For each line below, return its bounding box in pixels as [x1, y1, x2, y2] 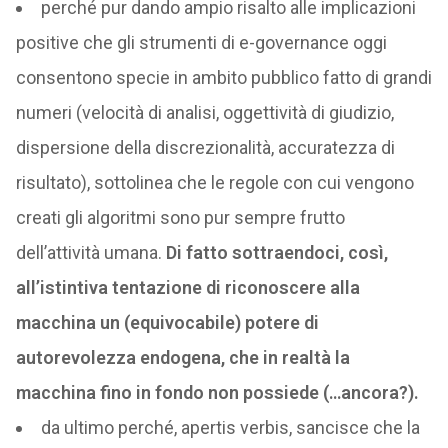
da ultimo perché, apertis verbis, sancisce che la [40, 417, 420, 438]
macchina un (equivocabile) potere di [15, 312, 319, 333]
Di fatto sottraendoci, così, [165, 242, 388, 263]
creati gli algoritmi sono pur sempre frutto [15, 207, 345, 228]
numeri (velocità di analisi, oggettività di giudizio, [15, 102, 394, 123]
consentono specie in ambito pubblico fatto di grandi [15, 67, 432, 88]
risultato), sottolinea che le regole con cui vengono [15, 172, 414, 193]
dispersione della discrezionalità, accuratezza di [15, 137, 395, 158]
